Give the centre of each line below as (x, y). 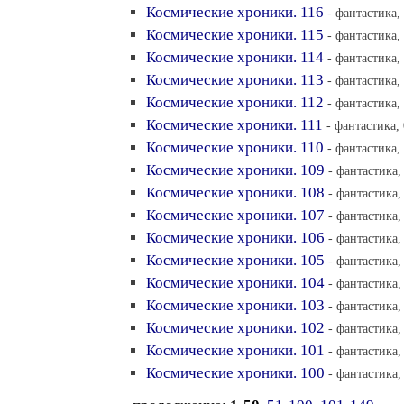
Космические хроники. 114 (235, 57)
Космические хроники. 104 (235, 283)
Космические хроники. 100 (235, 373)
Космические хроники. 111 (234, 125)
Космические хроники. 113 (235, 80)
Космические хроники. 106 (235, 238)
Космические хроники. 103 (235, 305)
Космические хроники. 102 (235, 328)
